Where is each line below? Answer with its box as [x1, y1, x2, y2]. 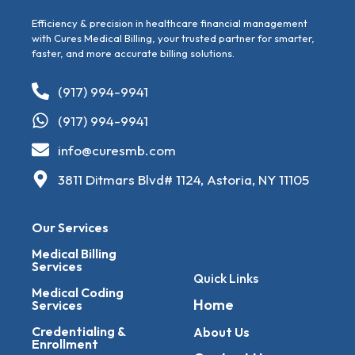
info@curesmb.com [57, 141, 176, 158]
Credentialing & [32, 323, 125, 339]
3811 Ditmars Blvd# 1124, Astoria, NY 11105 [57, 170, 309, 188]
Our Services [32, 219, 109, 235]
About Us [193, 324, 250, 341]
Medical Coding [32, 284, 124, 300]
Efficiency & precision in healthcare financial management [32, 17, 307, 30]
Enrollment [32, 335, 98, 352]
